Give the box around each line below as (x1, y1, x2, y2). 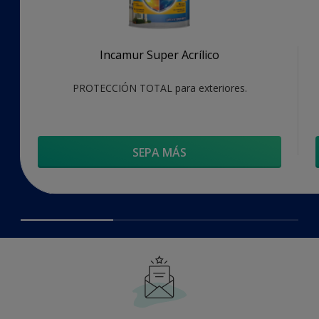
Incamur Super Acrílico (100, 47, 219, 63)
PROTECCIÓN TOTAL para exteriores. (72, 81, 247, 95)
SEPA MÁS (132, 144, 187, 160)
